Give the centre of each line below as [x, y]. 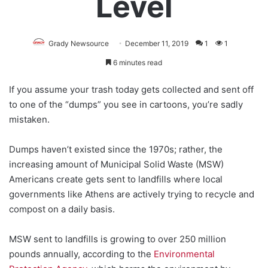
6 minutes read [137, 62]
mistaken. [31, 119]
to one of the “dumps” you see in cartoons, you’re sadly [126, 104]
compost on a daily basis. [63, 209]
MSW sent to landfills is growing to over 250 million [118, 239]
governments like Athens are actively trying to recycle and [132, 194]
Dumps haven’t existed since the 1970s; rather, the [116, 149]
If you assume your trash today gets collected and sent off [131, 89]
